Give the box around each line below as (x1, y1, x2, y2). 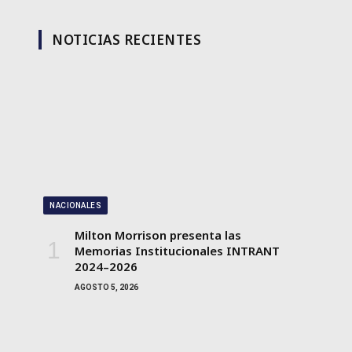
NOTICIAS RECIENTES (52, 31, 202, 49)
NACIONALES (49, 200, 101, 210)
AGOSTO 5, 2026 (75, 282, 138, 291)
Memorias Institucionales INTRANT (75, 242, 280, 258)
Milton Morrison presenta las (75, 226, 241, 243)
